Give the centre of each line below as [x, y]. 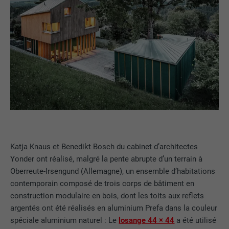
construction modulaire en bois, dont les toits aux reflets [107, 196]
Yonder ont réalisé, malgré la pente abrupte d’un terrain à [107, 159]
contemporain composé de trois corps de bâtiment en [102, 183]
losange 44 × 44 [147, 220]
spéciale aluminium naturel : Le [65, 220]
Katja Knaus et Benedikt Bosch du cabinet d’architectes [104, 146]
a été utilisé [196, 220]
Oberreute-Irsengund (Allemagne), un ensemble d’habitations [113, 171]
